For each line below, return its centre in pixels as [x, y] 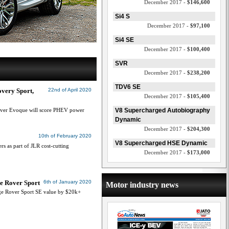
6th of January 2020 [67, 182]
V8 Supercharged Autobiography [163, 110]
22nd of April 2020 [70, 90]
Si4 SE [124, 40]
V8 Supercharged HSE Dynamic [161, 143]
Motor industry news [142, 185]
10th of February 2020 [65, 136]
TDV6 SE [128, 87]
